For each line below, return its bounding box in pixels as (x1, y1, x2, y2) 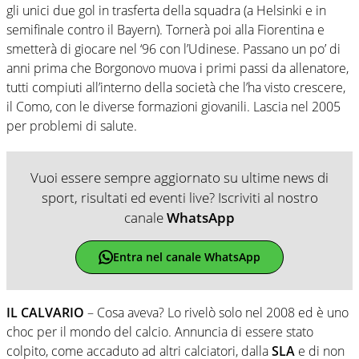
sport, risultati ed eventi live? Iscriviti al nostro (41, 188, 318, 207)
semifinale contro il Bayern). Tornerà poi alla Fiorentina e (6, 20, 325, 38)
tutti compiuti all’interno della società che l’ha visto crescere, (6, 78, 345, 96)
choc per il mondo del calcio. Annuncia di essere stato (6, 322, 313, 341)
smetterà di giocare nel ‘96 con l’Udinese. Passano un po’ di (6, 39, 341, 58)
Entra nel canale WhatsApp (112, 249, 260, 265)
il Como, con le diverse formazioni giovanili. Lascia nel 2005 (6, 97, 341, 115)
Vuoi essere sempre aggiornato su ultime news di (30, 167, 329, 187)
